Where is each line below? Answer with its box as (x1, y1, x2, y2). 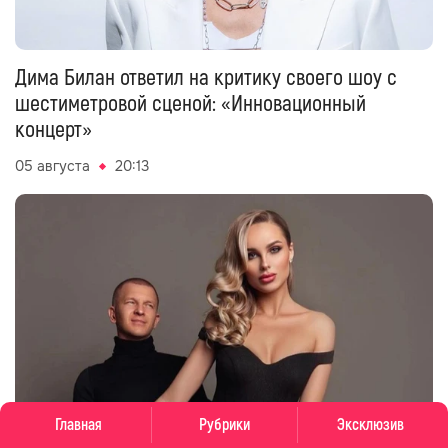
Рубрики (198, 415, 250, 435)
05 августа (15, 157, 90, 176)
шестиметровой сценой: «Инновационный (15, 90, 366, 119)
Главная (54, 415, 102, 435)
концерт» (15, 116, 92, 145)
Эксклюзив (336, 415, 404, 435)
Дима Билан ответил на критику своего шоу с (15, 64, 397, 93)
